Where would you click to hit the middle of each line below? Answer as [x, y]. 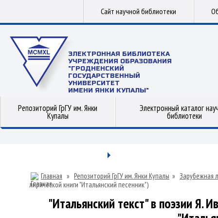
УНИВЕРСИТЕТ [94, 83]
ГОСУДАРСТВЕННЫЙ [104, 76]
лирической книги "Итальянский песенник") [89, 185]
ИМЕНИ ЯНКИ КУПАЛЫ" [109, 91]
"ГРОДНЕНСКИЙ [96, 69]
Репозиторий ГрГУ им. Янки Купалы [122, 176]
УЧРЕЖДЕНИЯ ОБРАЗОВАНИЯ [120, 61]
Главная [52, 176]
